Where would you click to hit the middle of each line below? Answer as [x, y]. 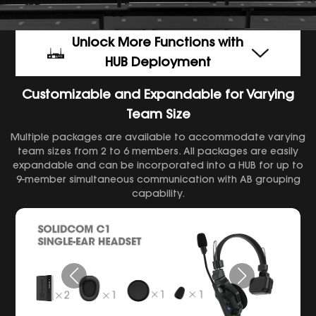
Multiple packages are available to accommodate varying [158, 139]
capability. [158, 195]
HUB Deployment [158, 63]
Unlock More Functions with [158, 43]
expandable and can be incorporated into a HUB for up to [158, 167]
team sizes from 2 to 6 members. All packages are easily [158, 153]
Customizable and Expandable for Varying [158, 96]
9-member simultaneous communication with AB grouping [158, 181]
